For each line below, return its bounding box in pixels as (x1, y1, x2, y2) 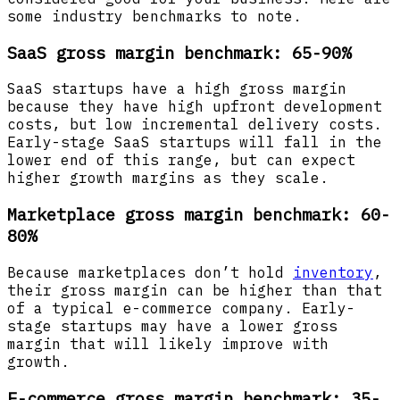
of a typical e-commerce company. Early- (7, 298, 355, 317)
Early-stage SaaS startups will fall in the (7, 133, 382, 152)
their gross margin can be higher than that (7, 280, 382, 299)
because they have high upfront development (7, 97, 382, 116)
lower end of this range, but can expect (7, 151, 355, 170)
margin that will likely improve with (7, 334, 329, 353)
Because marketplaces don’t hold (7, 262, 293, 281)
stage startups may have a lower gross (7, 316, 337, 335)
